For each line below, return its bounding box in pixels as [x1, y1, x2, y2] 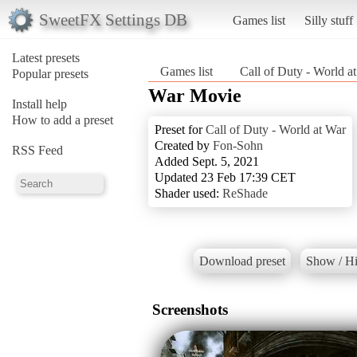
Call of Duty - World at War [206, 122, 346, 136]
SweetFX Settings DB [38, 10, 187, 29]
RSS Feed [12, 143, 63, 157]
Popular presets [12, 66, 88, 80]
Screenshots [152, 300, 228, 318]
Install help [12, 96, 67, 111]
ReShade [222, 186, 268, 200]
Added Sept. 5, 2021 [155, 154, 259, 168]
